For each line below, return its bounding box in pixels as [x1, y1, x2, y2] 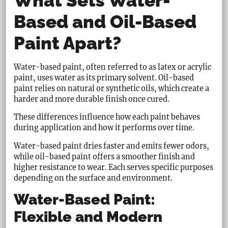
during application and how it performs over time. [14, 123, 195, 133]
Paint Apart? [14, 32, 122, 53]
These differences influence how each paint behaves [14, 112, 201, 122]
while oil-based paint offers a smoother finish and [14, 152, 195, 161]
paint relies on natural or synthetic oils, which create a [14, 83, 210, 93]
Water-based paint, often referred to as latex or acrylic [14, 62, 212, 72]
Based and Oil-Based [14, 11, 197, 32]
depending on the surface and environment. [14, 173, 173, 183]
